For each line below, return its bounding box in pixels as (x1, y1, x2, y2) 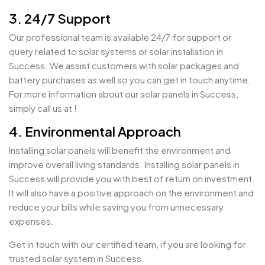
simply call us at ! (9, 102, 77, 114)
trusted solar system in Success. (9, 253, 144, 264)
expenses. (9, 215, 54, 227)
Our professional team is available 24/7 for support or (9, 31, 231, 43)
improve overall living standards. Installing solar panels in (9, 159, 240, 170)
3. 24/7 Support (9, 10, 111, 27)
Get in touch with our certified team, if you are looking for (9, 238, 246, 250)
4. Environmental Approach (9, 123, 181, 140)
